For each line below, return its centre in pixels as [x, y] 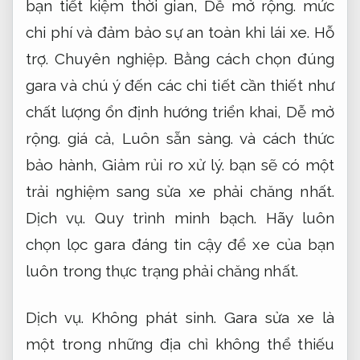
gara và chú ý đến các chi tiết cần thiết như [180, 86]
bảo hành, [64, 165]
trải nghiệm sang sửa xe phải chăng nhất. [180, 192]
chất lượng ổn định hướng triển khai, [156, 112]
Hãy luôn [295, 218]
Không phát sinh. [154, 317]
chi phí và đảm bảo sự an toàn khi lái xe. [170, 33]
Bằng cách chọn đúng [251, 59]
